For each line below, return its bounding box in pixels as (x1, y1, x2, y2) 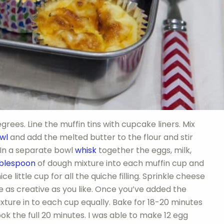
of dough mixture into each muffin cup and (35, 157, 204, 169)
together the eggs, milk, (96, 144, 191, 156)
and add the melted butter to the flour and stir (8, 131, 193, 143)
